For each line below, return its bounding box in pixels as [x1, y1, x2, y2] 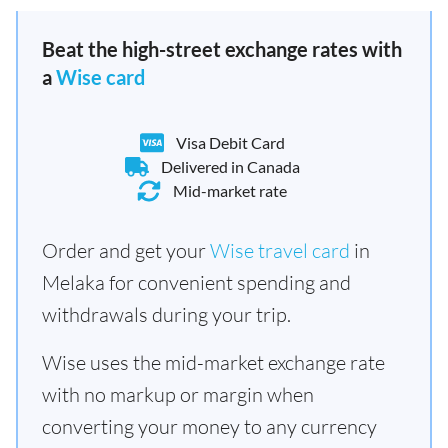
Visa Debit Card [175, 133, 285, 152]
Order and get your [42, 238, 210, 263]
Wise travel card [210, 238, 350, 263]
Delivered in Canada [160, 157, 300, 176]
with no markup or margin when [42, 382, 314, 407]
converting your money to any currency [42, 414, 377, 439]
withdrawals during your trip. [42, 302, 291, 327]
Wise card [56, 65, 145, 89]
